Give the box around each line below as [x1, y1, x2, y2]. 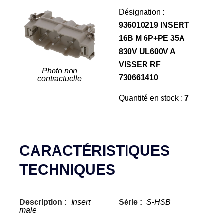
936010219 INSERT [119, 21, 189, 29]
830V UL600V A [119, 47, 175, 55]
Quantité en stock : [119, 94, 184, 102]
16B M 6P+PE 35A [119, 34, 184, 42]
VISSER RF [119, 60, 161, 69]
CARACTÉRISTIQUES [19, 143, 170, 159]
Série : [119, 198, 144, 206]
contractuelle [37, 74, 82, 83]
